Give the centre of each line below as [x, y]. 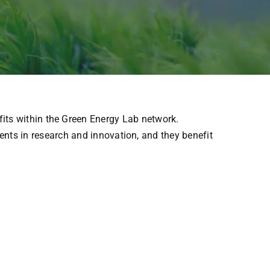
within [30, 119]
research [50, 135]
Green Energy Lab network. [119, 119]
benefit [197, 135]
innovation [114, 135]
